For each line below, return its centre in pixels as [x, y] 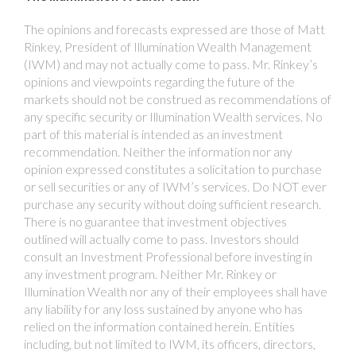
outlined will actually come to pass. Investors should [161, 239]
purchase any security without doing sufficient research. [172, 204]
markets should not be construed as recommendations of [178, 99]
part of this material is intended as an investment [153, 134]
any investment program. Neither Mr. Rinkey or [150, 274]
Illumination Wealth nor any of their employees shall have [176, 292]
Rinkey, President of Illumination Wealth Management [168, 47]
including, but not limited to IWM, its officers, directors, [170, 344]
